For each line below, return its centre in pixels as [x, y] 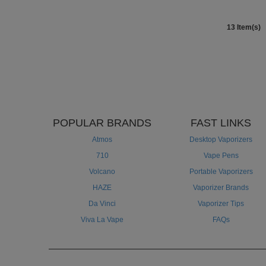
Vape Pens [221, 156]
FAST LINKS [221, 123]
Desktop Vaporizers [221, 140]
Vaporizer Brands [221, 188]
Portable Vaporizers [221, 172]
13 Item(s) [244, 28]
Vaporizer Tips [221, 204]
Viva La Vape [102, 220]
